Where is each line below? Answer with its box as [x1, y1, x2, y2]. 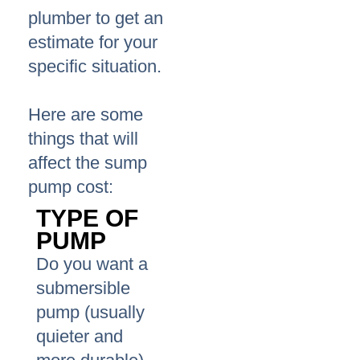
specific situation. [28, 56, 162, 77]
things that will [28, 129, 138, 149]
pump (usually [36, 302, 145, 323]
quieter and [36, 326, 123, 347]
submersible [36, 278, 130, 299]
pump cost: [28, 177, 113, 198]
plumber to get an [28, 8, 163, 29]
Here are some [28, 104, 143, 125]
